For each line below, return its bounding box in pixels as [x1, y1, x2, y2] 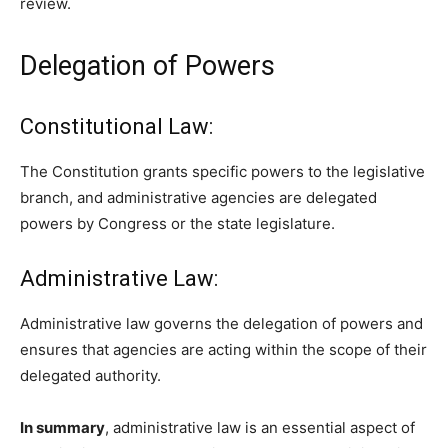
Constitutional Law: [20, 114, 213, 140]
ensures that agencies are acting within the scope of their [20, 340, 427, 360]
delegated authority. [20, 366, 161, 386]
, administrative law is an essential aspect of [105, 418, 415, 438]
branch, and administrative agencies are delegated [20, 188, 377, 208]
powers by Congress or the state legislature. [20, 214, 335, 234]
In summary [20, 418, 105, 438]
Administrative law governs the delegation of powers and [20, 314, 423, 334]
